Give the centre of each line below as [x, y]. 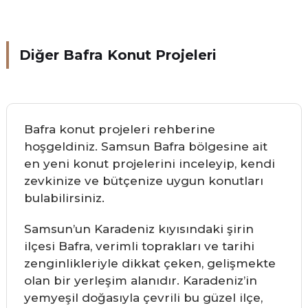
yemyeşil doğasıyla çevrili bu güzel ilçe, [143, 298]
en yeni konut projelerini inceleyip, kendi [149, 164]
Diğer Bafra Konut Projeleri [118, 55]
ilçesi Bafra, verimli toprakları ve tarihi [139, 246]
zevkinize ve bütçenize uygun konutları [143, 181]
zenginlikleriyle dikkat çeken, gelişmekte [150, 263]
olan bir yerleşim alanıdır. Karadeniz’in [140, 280]
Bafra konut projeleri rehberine [119, 129]
